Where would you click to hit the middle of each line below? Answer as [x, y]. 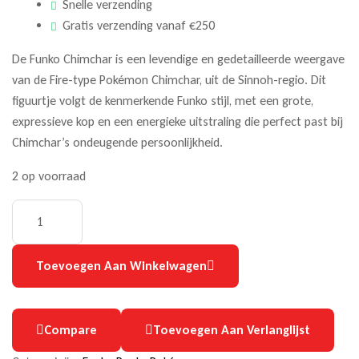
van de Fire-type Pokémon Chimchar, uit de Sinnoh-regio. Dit [169, 80]
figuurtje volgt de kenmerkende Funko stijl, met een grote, [163, 101]
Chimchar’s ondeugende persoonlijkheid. [117, 143]
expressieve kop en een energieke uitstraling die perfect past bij [177, 122]
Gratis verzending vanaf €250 [139, 26]
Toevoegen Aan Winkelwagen [121, 266]
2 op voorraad [49, 176]
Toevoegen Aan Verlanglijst [232, 330]
